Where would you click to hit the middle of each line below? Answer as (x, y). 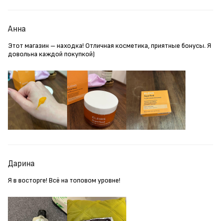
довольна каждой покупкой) (51, 54)
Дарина (21, 164)
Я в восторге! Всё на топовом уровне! (64, 181)
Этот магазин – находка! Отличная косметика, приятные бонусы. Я (110, 46)
